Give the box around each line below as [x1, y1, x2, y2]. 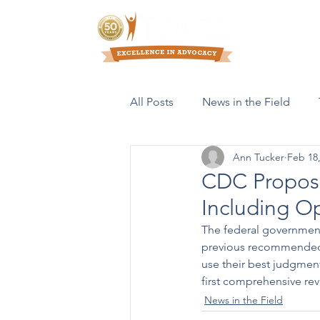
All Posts [130, 95, 174, 109]
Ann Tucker [233, 150, 284, 164]
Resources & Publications [159, 152, 286, 166]
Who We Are [253, 30, 311, 43]
